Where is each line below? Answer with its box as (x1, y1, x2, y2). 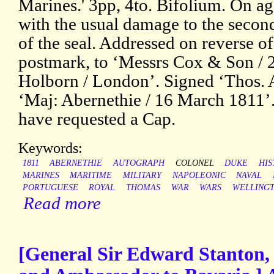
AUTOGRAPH (113, 158, 165, 168)
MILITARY (122, 171, 161, 180)
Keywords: (18, 139, 83, 157)
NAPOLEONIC (172, 171, 226, 180)
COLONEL (175, 158, 214, 168)
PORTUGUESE (22, 183, 78, 193)
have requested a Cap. (18, 109, 176, 129)
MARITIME (70, 171, 113, 180)
